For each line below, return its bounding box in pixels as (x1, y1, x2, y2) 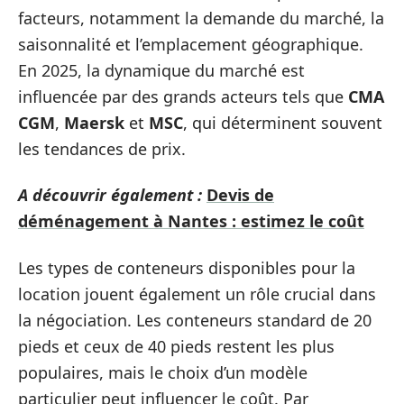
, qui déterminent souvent (183, 111, 382, 133)
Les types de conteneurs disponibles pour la (18, 256, 355, 279)
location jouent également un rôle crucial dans (18, 282, 376, 305)
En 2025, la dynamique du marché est (18, 59, 305, 81)
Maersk (64, 111, 124, 133)
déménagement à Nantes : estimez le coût (18, 210, 364, 232)
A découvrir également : (18, 184, 202, 206)
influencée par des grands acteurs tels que (18, 85, 348, 107)
